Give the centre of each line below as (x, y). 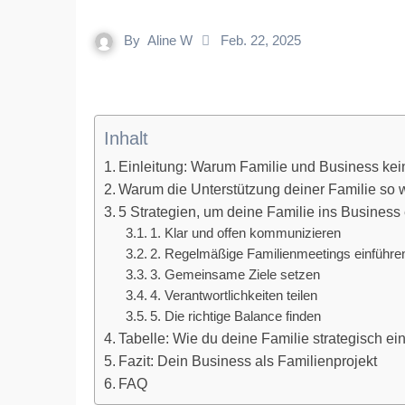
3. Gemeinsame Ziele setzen (235, 275)
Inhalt (126, 139)
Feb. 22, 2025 (261, 40)
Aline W (170, 40)
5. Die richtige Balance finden (236, 316)
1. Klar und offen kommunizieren (246, 233)
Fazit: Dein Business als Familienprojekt (248, 361)
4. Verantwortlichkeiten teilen (234, 296)
